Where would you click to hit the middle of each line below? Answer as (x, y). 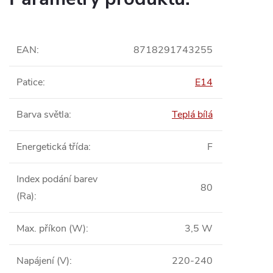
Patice (30, 82)
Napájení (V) (43, 261)
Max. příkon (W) (51, 229)
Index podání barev (57, 179)
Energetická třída (52, 147)
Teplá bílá (192, 115)
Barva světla (43, 115)
